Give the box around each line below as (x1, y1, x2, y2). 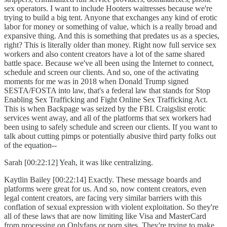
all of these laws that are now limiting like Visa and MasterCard (4, 212, 206, 221)
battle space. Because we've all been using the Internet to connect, (4, 59, 214, 68)
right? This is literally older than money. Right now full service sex (4, 41, 216, 50)
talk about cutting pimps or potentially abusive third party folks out (4, 132, 216, 141)
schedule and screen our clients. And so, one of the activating (4, 68, 199, 77)
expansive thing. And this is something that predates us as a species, (4, 31, 219, 41)
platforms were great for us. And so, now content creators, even (4, 184, 206, 194)
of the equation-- (4, 141, 61, 150)
